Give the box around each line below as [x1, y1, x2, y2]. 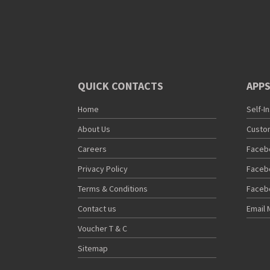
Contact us [78, 203, 116, 215]
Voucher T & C [78, 223, 127, 234]
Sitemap [78, 243, 108, 254]
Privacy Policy [78, 163, 128, 175]
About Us [78, 124, 110, 135]
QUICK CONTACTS [78, 79, 163, 93]
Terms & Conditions [78, 183, 148, 195]
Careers [78, 143, 107, 155]
